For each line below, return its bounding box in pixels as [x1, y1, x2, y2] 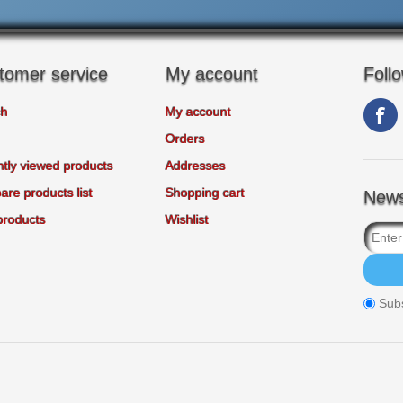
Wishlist [166, 212, 209, 227]
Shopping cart [166, 185, 245, 200]
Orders [166, 131, 205, 146]
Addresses [166, 158, 226, 173]
